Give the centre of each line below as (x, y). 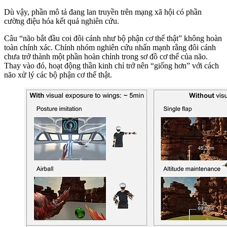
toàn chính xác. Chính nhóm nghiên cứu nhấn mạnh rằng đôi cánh (110, 47)
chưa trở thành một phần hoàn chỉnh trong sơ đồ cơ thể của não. (106, 56)
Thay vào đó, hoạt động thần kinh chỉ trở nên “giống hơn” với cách (111, 65)
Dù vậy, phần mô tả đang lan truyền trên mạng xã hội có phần (103, 12)
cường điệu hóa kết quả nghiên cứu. (62, 21)
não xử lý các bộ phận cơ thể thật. (58, 74)
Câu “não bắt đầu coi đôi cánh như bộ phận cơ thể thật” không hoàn (113, 38)
